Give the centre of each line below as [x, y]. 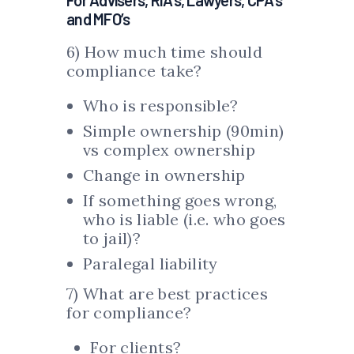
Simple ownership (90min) [184, 131]
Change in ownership [164, 175]
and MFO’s [98, 19]
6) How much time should [165, 52]
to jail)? [112, 239]
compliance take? [136, 71]
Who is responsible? [161, 106]
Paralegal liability [151, 264]
